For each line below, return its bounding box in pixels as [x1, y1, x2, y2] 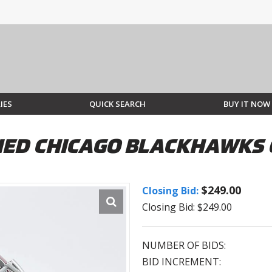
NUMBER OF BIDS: [142, 239, 226, 253]
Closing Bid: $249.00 [142, 200, 232, 214]
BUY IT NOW [223, 98, 270, 110]
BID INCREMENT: [142, 255, 221, 269]
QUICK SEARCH [89, 98, 146, 110]
